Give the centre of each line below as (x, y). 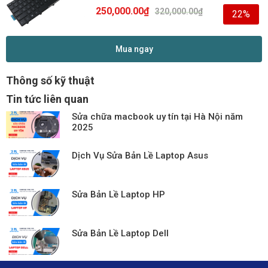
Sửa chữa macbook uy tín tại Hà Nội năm (157, 116)
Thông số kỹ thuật (50, 80)
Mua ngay (134, 49)
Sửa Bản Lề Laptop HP (118, 194)
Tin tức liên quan (47, 99)
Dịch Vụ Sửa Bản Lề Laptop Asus (140, 155)
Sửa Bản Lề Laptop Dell (120, 233)
